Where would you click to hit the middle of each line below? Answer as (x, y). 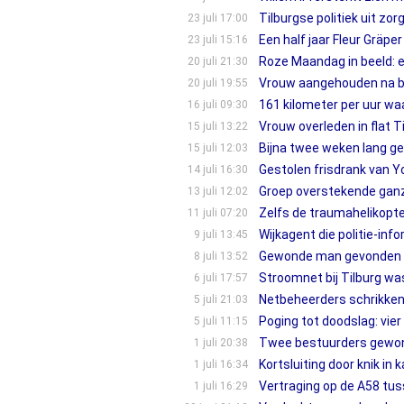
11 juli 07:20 (217, 213)
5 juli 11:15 (220, 321)
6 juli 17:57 (220, 278)
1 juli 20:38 (220, 343)
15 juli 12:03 (217, 148)
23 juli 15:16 (217, 40)
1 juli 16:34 (220, 364)
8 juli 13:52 (220, 256)
